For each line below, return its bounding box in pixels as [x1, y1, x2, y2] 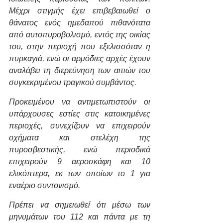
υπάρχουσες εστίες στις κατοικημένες [9, 109, 150, 118]
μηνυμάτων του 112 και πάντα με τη [9, 212, 150, 221]
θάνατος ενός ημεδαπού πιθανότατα [9, 18, 150, 27]
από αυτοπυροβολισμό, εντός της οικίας [9, 30, 150, 39]
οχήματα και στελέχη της [9, 133, 150, 142]
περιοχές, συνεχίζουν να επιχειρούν [9, 121, 150, 130]
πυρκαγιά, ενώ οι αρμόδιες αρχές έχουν [9, 54, 150, 63]
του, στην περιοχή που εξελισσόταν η [9, 42, 150, 51]
